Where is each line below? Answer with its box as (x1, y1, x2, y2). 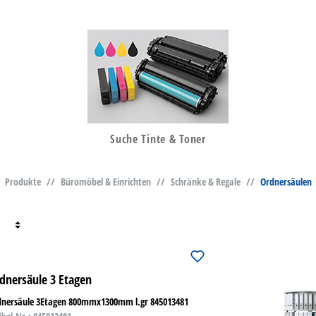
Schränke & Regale (170, 175, 241, 189)
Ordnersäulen (260, 175, 312, 189)
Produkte (4, 175, 41, 189)
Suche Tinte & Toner (110, 131, 206, 147)
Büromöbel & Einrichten (60, 175, 151, 189)
